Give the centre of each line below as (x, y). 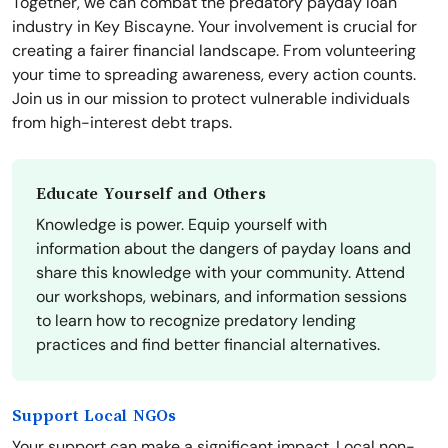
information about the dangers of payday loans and (223, 249)
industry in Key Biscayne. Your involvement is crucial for (214, 27)
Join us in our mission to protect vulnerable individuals (211, 99)
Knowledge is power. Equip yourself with (181, 225)
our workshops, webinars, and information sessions (221, 297)
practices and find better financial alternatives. (208, 345)
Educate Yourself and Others (151, 194)
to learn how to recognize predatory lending (196, 321)
